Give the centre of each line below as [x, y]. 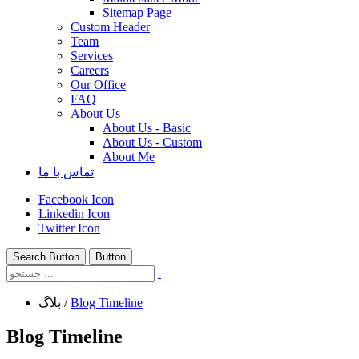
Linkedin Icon [74, 214]
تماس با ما [66, 172]
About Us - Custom [152, 142]
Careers [90, 70]
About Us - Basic [147, 128]
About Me [129, 157]
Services [92, 56]
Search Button [46, 257]
